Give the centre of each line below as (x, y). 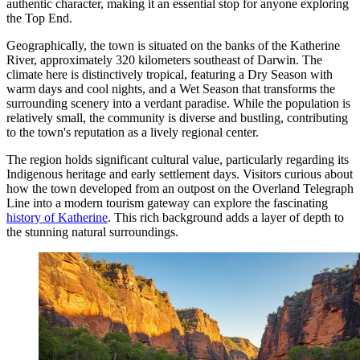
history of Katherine (57, 217)
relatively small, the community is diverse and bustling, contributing (177, 117)
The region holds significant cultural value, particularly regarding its (178, 159)
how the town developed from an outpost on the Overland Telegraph (180, 188)
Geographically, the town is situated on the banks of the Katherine (173, 45)
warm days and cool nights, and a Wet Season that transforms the (171, 88)
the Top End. (39, 18)
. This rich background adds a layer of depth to (226, 217)
